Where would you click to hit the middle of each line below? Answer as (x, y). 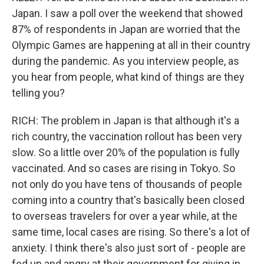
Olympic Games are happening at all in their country (131, 45)
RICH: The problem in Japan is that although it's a (126, 121)
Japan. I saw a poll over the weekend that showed (127, 13)
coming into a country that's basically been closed (128, 200)
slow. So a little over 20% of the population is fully (126, 152)
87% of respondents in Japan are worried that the (126, 29)
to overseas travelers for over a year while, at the (125, 216)
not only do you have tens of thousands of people (127, 184)
